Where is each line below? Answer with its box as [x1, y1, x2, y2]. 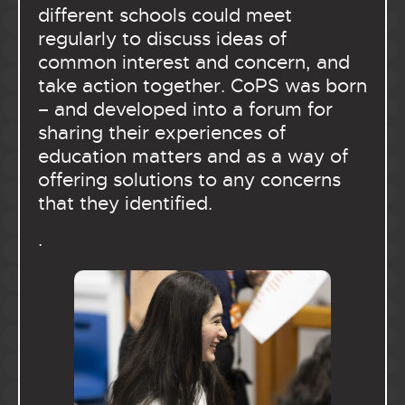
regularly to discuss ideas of [38, 26, 287, 51]
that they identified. [38, 191, 218, 215]
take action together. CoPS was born [38, 73, 367, 98]
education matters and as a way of [38, 144, 348, 168]
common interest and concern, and [38, 50, 350, 74]
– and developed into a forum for [38, 97, 333, 121]
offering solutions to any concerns [38, 167, 341, 192]
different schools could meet [38, 3, 292, 27]
